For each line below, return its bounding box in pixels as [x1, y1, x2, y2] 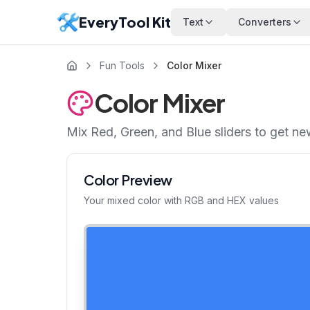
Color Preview [84, 171, 172, 188]
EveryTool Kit [79, 13, 171, 30]
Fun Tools [100, 60, 145, 71]
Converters [238, 16, 291, 28]
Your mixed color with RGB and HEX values [84, 194, 279, 206]
